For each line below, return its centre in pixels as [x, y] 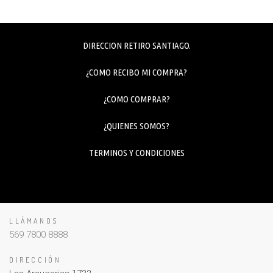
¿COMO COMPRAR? [136, 99]
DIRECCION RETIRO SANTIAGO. [136, 45]
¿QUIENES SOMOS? [136, 126]
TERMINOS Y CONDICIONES [136, 152]
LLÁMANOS [34, 221]
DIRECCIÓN [35, 260]
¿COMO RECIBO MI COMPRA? [136, 72]
